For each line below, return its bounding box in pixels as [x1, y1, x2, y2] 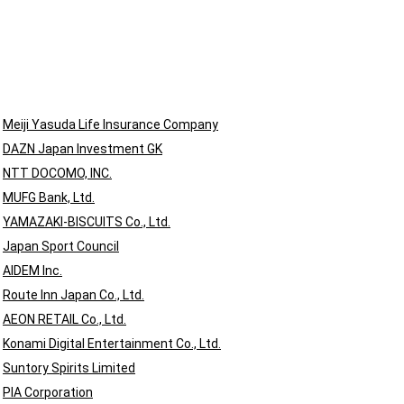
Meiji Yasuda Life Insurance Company [3, 117, 218, 132]
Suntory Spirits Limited [3, 361, 135, 375]
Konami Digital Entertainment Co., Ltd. [3, 336, 221, 351]
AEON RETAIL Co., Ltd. [3, 312, 126, 326]
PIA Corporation [3, 385, 93, 399]
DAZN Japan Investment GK [3, 142, 162, 156]
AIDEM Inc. [3, 263, 62, 278]
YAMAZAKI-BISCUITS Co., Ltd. [3, 215, 170, 229]
